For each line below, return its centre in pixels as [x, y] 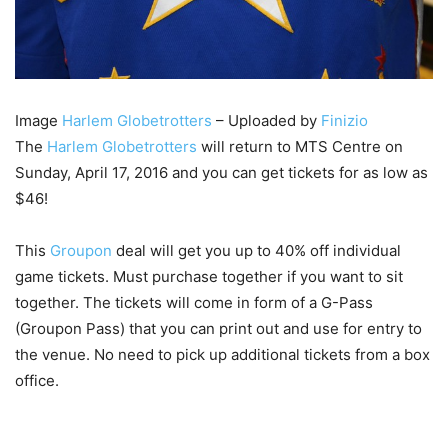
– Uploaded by [266, 120]
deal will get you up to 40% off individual [256, 250]
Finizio [344, 120]
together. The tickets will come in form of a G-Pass [194, 302]
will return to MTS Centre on [300, 146]
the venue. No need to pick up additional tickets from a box [222, 354]
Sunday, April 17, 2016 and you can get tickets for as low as [221, 172]
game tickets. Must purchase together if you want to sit [209, 276]
